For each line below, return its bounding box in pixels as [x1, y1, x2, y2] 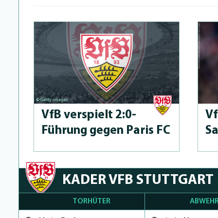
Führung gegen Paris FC [41, 124, 170, 137]
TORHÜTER [73, 198, 111, 205]
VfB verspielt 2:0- [41, 109, 136, 121]
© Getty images [36, 97, 68, 103]
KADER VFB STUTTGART [62, 173, 214, 187]
